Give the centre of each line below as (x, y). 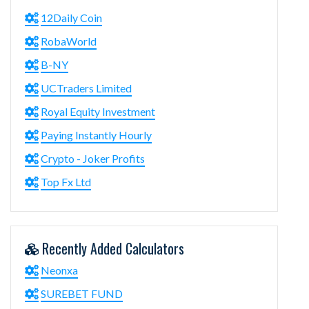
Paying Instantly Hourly (96, 134)
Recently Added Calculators (111, 248)
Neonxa (59, 270)
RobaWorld (69, 41)
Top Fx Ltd (66, 181)
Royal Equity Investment (98, 111)
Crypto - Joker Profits (93, 158)
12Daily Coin (71, 17)
